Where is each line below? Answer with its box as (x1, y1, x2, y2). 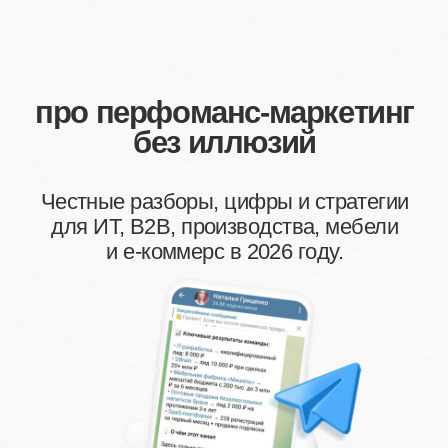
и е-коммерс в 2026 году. (76, 170, 245, 189)
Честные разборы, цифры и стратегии (29, 135, 292, 153)
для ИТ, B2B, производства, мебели (36, 152, 285, 171)
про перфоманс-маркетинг (25, 67, 296, 93)
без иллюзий (95, 89, 226, 115)
